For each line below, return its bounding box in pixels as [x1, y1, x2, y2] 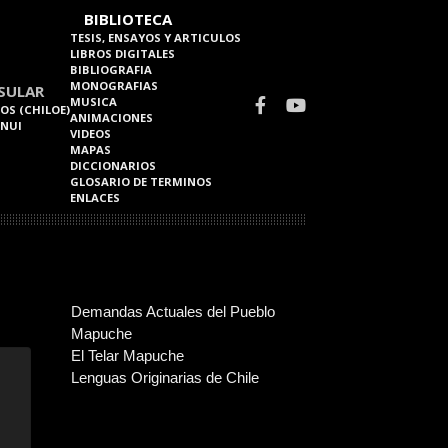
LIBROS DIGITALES [70, 46, 175, 61]
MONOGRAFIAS [70, 78, 158, 93]
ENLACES [70, 190, 120, 205]
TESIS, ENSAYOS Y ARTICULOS [70, 30, 241, 45]
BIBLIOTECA [84, 9, 172, 29]
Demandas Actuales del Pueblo [71, 303, 275, 320]
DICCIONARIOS [70, 158, 156, 173]
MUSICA [70, 94, 117, 109]
